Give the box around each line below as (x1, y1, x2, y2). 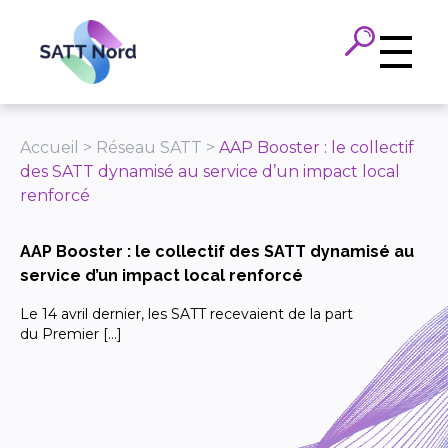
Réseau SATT (96, 138, 202, 157)
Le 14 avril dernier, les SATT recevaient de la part (20, 305, 353, 323)
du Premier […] (20, 325, 122, 343)
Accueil (20, 138, 79, 157)
